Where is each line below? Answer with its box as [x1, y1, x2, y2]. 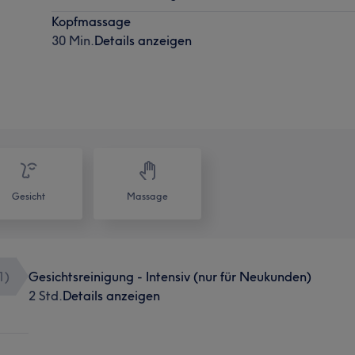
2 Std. [28, 287, 63, 303]
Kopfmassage [52, 13, 132, 29]
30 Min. [52, 32, 95, 48]
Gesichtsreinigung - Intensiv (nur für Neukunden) [28, 268, 311, 284]
